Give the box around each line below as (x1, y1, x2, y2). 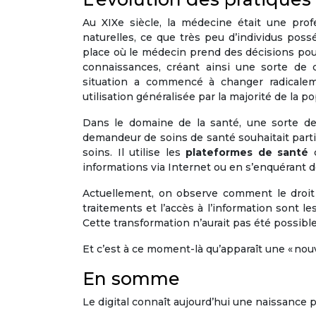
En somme (83, 268, 180, 290)
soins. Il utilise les (83, 146, 186, 159)
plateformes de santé (186, 146, 309, 159)
